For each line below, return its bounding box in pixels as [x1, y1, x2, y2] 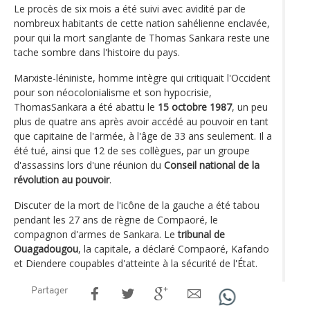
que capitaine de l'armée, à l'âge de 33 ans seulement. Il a [14, 129, 272, 143]
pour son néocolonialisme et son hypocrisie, [14, 85, 212, 99]
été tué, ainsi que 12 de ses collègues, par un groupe [14, 143, 250, 157]
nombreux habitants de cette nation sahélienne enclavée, [14, 16, 270, 30]
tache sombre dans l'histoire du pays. [14, 45, 180, 59]
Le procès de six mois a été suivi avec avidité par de [14, 1, 246, 15]
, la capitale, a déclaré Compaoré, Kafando [78, 241, 269, 255]
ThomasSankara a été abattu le [14, 100, 158, 113]
